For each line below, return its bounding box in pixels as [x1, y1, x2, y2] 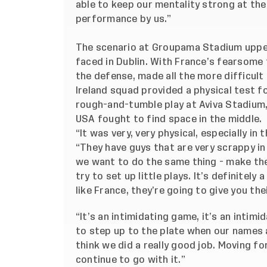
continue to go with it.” [76, 255, 185, 265]
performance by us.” [76, 14, 172, 24]
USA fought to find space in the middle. [76, 114, 262, 125]
